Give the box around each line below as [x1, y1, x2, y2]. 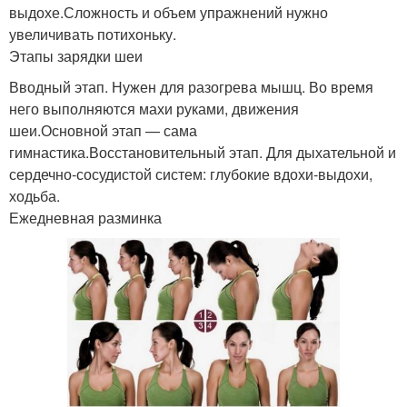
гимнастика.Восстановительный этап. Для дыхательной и [9, 141, 396, 163]
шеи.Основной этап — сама [9, 119, 197, 141]
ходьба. [9, 184, 60, 206]
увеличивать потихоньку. [9, 23, 176, 45]
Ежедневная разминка [9, 206, 162, 228]
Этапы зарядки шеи [9, 45, 143, 66]
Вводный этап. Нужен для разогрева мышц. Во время [9, 75, 373, 97]
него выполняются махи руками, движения [9, 97, 299, 119]
